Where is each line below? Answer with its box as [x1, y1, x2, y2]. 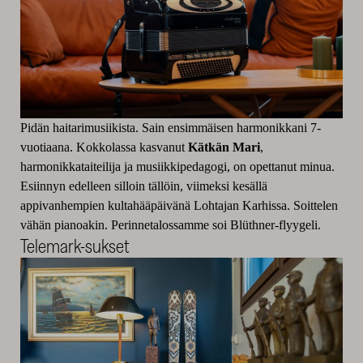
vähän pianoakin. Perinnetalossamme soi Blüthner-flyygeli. [19, 218, 321, 232]
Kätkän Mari [187, 140, 260, 154]
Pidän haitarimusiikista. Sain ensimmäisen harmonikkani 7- [19, 121, 321, 135]
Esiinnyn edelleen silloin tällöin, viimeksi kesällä [19, 179, 267, 193]
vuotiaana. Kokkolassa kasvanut [19, 140, 188, 154]
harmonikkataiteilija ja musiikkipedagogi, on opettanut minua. [19, 160, 335, 173]
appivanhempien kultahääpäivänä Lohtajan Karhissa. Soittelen [19, 199, 338, 212]
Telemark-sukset [19, 234, 130, 258]
